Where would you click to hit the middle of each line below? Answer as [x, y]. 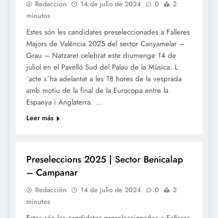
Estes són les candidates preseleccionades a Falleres [108, 32]
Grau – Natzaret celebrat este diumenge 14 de [101, 56]
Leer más [40, 118]
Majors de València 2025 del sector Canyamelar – [105, 44]
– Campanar [52, 173]
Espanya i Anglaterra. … [64, 102]
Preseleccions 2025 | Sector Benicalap [105, 160]
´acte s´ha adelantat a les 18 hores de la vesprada [104, 79]
